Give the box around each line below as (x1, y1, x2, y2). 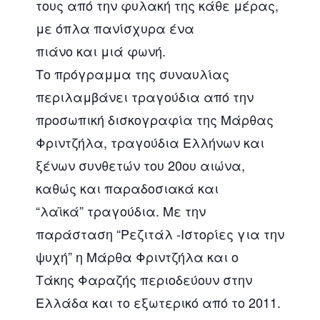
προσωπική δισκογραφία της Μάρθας (36, 109, 274, 129)
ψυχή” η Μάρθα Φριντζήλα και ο (36, 246, 239, 266)
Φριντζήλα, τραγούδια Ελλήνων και (36, 132, 264, 151)
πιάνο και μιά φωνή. (36, 41, 166, 60)
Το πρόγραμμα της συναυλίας (36, 64, 229, 83)
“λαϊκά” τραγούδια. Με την (36, 201, 206, 220)
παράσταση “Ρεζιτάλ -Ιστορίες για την (36, 224, 284, 243)
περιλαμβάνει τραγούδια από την (36, 86, 254, 106)
